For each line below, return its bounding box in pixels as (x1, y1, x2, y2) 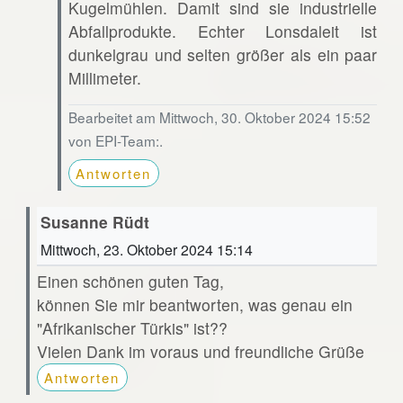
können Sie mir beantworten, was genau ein (36, 292, 353, 316)
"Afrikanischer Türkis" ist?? (36, 316, 228, 339)
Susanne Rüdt (40, 210, 149, 233)
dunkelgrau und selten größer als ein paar (67, 42, 378, 66)
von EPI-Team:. (67, 130, 163, 150)
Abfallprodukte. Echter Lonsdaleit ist (67, 19, 378, 42)
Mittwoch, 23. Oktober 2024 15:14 (40, 238, 253, 259)
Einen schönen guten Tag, (36, 269, 224, 292)
